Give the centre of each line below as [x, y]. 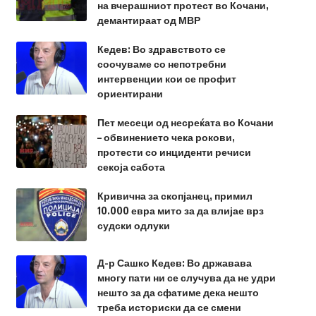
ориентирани [130, 93]
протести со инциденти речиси [174, 152]
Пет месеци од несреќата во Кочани [185, 122]
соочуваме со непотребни [162, 64]
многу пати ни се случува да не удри [186, 278]
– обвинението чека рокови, [166, 137]
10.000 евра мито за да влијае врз [180, 211]
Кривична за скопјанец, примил [175, 196]
